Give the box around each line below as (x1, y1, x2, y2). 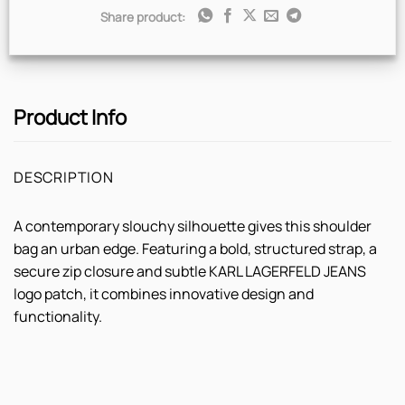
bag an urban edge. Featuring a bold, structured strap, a (14, 238, 377, 259)
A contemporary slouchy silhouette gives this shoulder (14, 215, 372, 236)
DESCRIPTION (14, 166, 114, 187)
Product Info (14, 103, 127, 132)
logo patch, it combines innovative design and (14, 283, 314, 304)
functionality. (14, 306, 102, 326)
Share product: (99, 8, 185, 25)
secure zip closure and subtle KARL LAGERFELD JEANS (14, 260, 366, 281)
